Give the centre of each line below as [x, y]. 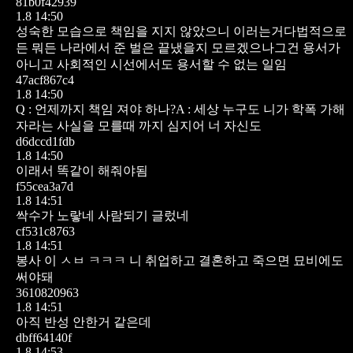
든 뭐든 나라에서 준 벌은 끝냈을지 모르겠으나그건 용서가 [178, 47]
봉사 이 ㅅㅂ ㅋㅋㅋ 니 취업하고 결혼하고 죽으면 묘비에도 [180, 260]
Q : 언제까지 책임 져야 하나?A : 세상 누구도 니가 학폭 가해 [180, 109]
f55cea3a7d [45, 186]
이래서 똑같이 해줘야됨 [82, 170]
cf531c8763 [45, 231]
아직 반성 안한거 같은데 [84, 321]
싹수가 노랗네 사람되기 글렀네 [102, 215]
